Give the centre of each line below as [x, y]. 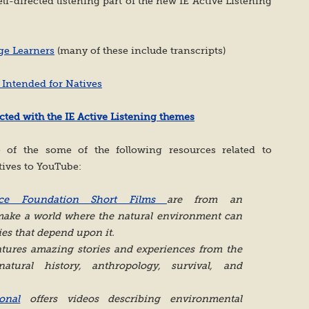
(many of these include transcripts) [140, 50]
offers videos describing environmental [131, 299]
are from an [204, 199]
